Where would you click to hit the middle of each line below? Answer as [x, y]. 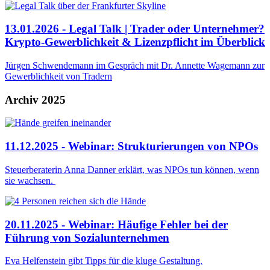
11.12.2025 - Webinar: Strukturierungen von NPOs [131, 146]
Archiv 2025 [35, 99]
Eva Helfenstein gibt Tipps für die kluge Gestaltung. [104, 261]
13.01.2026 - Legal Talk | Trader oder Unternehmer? [135, 29]
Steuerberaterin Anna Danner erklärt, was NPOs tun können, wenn [132, 169]
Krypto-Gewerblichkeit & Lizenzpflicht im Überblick [135, 42]
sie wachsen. [30, 180]
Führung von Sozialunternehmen [87, 237]
